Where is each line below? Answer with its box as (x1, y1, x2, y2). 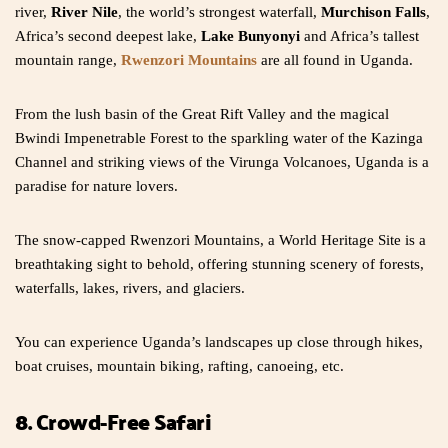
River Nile (51, 4, 118, 21)
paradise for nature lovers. (15, 178, 178, 195)
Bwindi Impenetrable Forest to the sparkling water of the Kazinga (15, 130, 423, 147)
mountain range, (15, 52, 121, 69)
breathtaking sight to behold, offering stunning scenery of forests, (15, 256, 424, 273)
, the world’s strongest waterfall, (118, 4, 321, 21)
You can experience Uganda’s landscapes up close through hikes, (15, 334, 423, 351)
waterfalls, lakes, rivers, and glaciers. (15, 280, 245, 297)
